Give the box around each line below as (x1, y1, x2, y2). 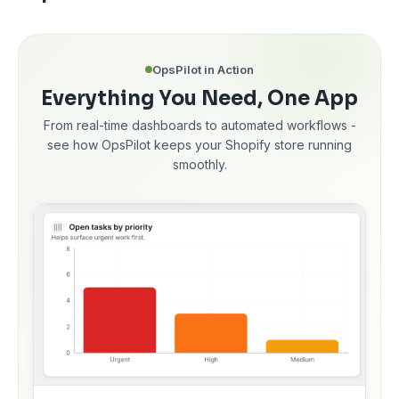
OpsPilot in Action (152, 62, 254, 77)
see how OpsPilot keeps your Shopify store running (47, 137, 352, 153)
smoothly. (172, 157, 227, 173)
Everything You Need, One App (41, 86, 358, 111)
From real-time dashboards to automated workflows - (43, 118, 356, 134)
